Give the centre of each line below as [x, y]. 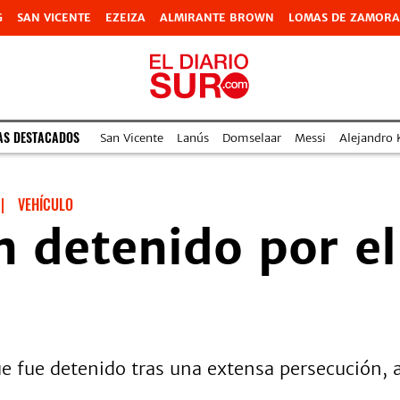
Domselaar [252, 137]
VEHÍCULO [46, 204]
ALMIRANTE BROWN [217, 17]
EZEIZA [125, 17]
